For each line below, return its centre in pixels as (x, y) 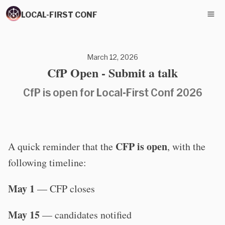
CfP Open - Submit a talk (113, 73)
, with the (186, 146)
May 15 (24, 215)
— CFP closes (65, 189)
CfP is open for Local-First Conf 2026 (113, 92)
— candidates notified (86, 215)
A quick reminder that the (62, 146)
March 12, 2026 (113, 57)
